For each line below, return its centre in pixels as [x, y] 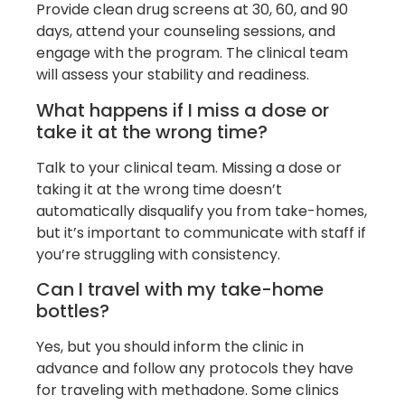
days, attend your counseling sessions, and [186, 32]
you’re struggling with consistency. [158, 254]
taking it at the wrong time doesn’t [159, 189]
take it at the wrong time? [152, 132]
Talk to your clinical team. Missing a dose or [189, 167]
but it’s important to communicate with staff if [201, 232]
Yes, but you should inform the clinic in [170, 347]
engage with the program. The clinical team [192, 53]
